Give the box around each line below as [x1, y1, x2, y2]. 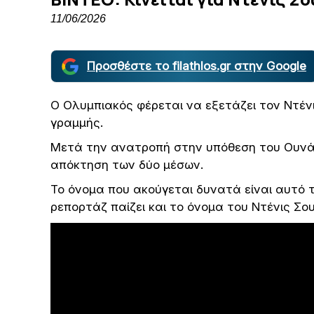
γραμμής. [50, 116, 103, 130]
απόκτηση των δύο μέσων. [50, 158, 203, 172]
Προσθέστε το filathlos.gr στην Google [87, 59, 306, 73]
